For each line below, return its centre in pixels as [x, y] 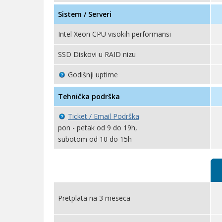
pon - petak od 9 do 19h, [98, 128]
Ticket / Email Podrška [104, 116]
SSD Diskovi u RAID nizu [97, 54]
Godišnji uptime [93, 75]
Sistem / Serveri [85, 14]
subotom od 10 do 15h [95, 139]
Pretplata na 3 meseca [94, 198]
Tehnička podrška [89, 96]
